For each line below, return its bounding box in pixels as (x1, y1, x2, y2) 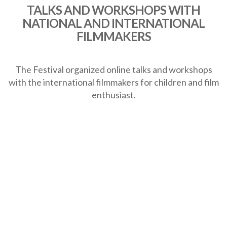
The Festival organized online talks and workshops (15, 63, 212, 75)
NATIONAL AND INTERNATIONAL (22, 15, 205, 30)
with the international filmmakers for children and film (8, 76, 219, 88)
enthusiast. (91, 89, 136, 100)
